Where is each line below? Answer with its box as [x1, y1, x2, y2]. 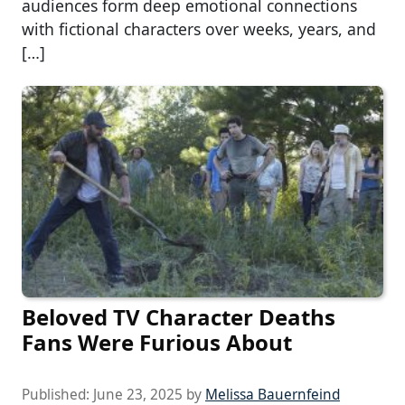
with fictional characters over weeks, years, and [22, 18, 376, 41]
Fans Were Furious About [22, 326, 292, 357]
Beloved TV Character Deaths [22, 301, 335, 332]
